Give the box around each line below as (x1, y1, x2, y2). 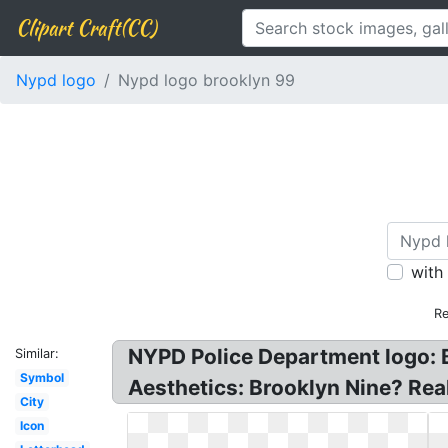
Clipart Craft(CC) (16, 13, 156, 42)
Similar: (15, 346, 59, 361)
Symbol (19, 370, 64, 385)
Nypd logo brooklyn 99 (118, 70, 295, 90)
